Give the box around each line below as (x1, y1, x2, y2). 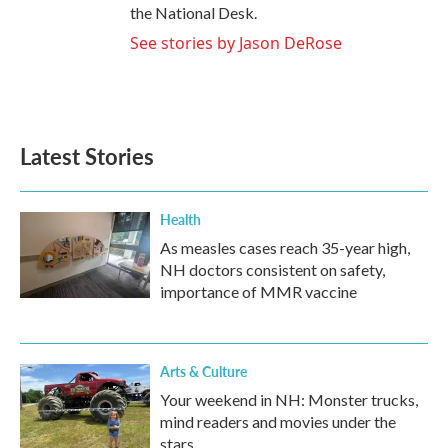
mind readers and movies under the (160, 412, 396, 432)
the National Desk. (130, 3, 257, 23)
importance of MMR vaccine (160, 282, 357, 302)
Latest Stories (20, 140, 154, 173)
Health (160, 209, 201, 230)
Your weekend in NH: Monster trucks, (160, 390, 418, 410)
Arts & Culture (160, 361, 247, 382)
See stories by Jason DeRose (130, 32, 342, 55)
